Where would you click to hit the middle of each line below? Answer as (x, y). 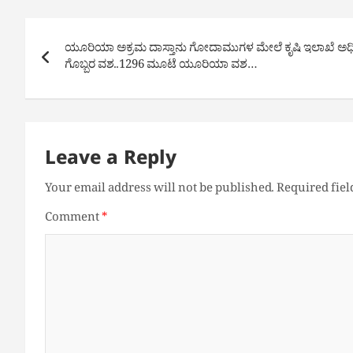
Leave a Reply (111, 162)
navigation (92, 66)
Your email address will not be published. (160, 190)
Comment (73, 219)
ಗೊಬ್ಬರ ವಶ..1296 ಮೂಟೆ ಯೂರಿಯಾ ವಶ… (161, 67)
